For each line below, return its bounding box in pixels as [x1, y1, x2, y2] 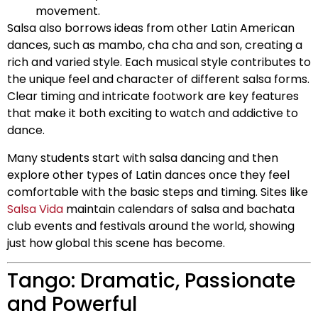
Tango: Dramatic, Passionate [7, 266, 295, 295]
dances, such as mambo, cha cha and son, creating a [7, 37, 302, 54]
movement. [35, 3, 100, 20]
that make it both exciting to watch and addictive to [7, 105, 298, 122]
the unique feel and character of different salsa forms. [7, 71, 309, 88]
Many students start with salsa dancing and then [7, 149, 278, 166]
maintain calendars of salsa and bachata [63, 200, 295, 217]
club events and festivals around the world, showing [7, 217, 295, 234]
